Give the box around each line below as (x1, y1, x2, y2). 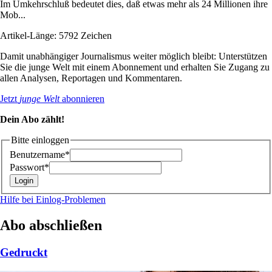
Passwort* (10, 162, 49, 173)
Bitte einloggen (11, 134, 69, 145)
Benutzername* (10, 149, 70, 160)
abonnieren (59, 93, 104, 104)
